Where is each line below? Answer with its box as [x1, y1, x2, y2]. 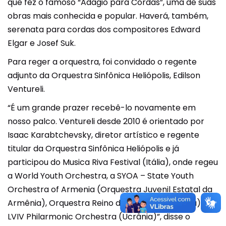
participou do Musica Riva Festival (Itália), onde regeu [8, 156, 218, 168]
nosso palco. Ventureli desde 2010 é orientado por [8, 116, 204, 127]
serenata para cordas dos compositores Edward [8, 24, 200, 35]
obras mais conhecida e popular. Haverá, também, [8, 10, 208, 22]
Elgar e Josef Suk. [8, 37, 76, 49]
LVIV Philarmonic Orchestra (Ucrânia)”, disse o [8, 211, 190, 222]
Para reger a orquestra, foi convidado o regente [8, 56, 197, 68]
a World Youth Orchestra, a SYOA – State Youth [8, 170, 194, 182]
